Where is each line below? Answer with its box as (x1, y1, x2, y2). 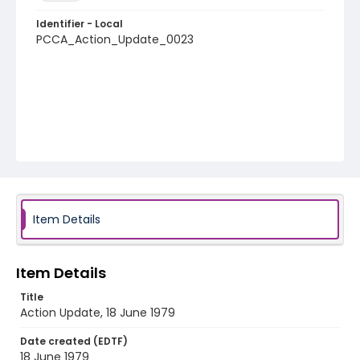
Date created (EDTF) (20, 334, 128, 348)
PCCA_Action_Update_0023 (36, 31, 194, 47)
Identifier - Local (36, 17, 123, 31)
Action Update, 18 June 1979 (20, 305, 175, 321)
